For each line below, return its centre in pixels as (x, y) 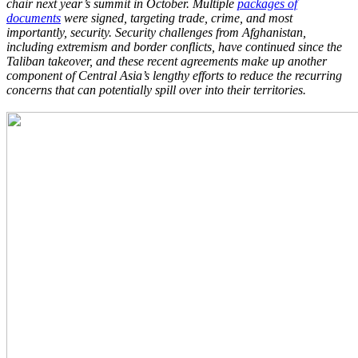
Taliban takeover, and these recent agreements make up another (167, 61)
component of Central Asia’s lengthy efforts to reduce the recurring (174, 75)
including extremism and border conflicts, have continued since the (174, 46)
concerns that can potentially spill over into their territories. (156, 89)
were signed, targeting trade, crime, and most (177, 18)
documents (34, 18)
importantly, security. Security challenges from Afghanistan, (156, 32)
